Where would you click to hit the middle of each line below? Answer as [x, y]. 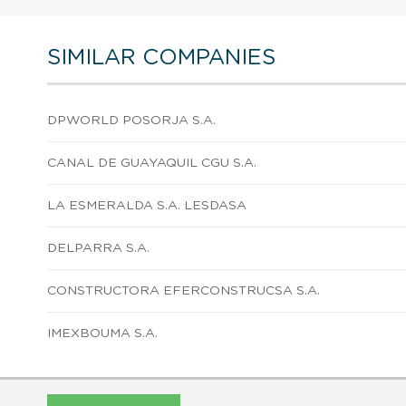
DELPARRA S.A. [98, 248]
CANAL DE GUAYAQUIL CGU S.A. [152, 163]
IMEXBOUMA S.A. [102, 333]
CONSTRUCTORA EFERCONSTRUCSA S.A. [184, 290]
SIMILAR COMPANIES [161, 58]
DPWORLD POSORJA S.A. [131, 120]
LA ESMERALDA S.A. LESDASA [147, 205]
